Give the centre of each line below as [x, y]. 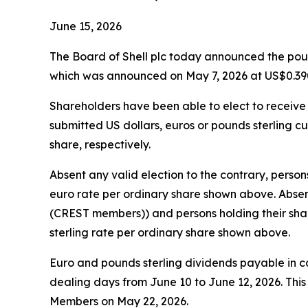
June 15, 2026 [86, 26]
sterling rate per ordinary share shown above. [170, 232]
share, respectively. [100, 144]
